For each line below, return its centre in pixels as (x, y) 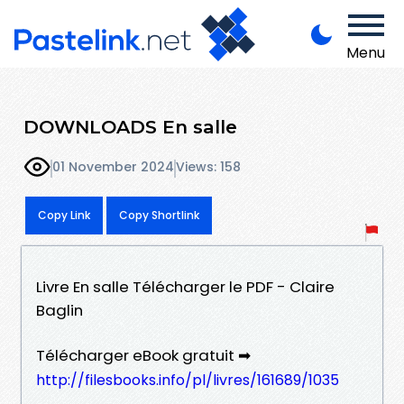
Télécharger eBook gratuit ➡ (143, 355)
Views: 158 (208, 167)
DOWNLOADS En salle (130, 126)
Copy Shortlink (159, 215)
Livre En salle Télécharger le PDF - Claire (185, 286)
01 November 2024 (113, 167)
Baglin (60, 310)
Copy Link (64, 215)
